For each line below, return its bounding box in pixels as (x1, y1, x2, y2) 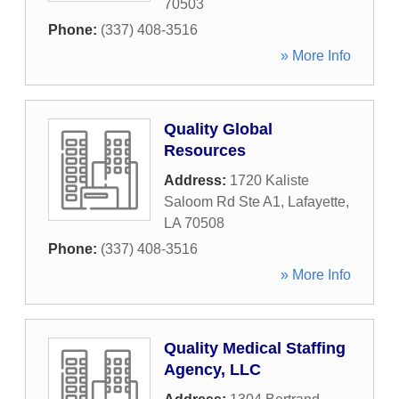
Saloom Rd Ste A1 (164, 194, 281, 209)
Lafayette (288, 194, 346, 209)
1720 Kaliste (230, 173, 309, 188)
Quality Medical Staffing (164, 339, 346, 357)
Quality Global (164, 120, 273, 138)
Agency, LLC (164, 361, 261, 379)
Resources (164, 142, 246, 159)
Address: (164, 173, 230, 188)
